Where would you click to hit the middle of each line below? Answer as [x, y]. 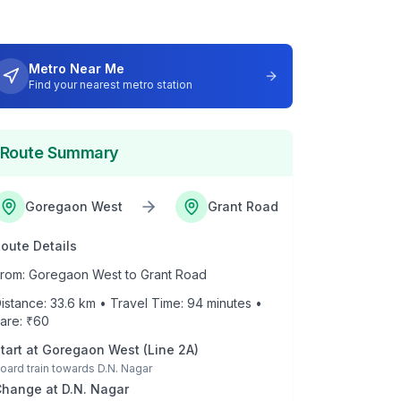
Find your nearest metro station [110, 85]
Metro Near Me [76, 68]
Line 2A [171, 350]
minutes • [232, 303]
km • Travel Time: [131, 303]
